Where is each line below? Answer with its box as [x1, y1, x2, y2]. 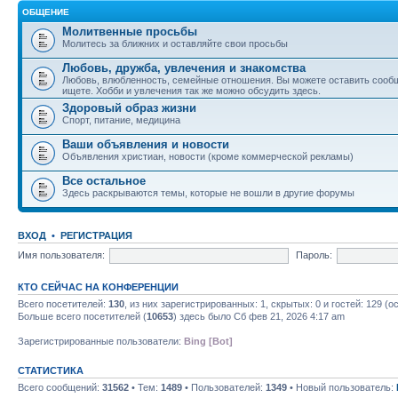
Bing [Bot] [184, 336, 233, 346]
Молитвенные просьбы [62, 25, 197, 38]
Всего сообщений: [18, 382, 102, 393]
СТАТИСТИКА [18, 365, 84, 376]
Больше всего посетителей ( [18, 311, 147, 322]
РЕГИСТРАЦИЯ [60, 230, 132, 241]
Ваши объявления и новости [62, 138, 229, 151]
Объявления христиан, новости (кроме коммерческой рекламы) [62, 151, 354, 162]
